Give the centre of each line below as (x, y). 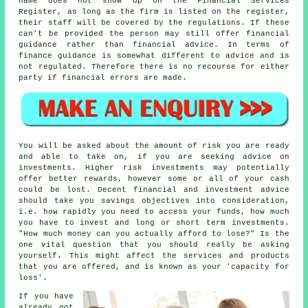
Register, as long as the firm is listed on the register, (154, 11)
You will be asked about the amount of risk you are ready (154, 146)
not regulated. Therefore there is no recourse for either (154, 66)
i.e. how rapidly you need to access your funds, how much (154, 212)
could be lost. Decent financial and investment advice (154, 190)
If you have (46, 297)
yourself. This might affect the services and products (154, 256)
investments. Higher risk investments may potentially (154, 168)
